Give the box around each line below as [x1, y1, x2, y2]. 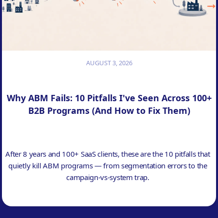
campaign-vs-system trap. [66, 172, 149, 182]
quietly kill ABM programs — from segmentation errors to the [8, 160, 207, 170]
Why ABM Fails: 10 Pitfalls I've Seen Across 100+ [6, 91, 212, 104]
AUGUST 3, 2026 [86, 58, 132, 67]
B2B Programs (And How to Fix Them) [28, 104, 190, 116]
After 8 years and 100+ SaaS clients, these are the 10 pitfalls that [5, 148, 210, 159]
